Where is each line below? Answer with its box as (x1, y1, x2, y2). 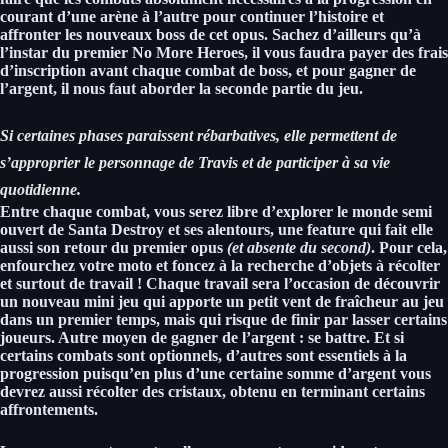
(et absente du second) (223, 238, 371, 256)
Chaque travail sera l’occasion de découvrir (146, 274, 440, 292)
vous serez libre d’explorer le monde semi (150, 202, 432, 220)
